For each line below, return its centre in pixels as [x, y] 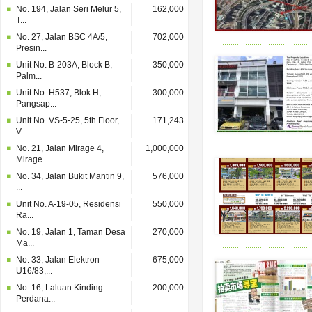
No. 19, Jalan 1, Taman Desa [71, 232]
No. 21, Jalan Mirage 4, [60, 148]
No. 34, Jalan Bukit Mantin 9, [70, 176]
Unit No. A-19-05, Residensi [69, 204]
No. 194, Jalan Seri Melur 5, [69, 9]
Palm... [29, 76]
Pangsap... [36, 104]
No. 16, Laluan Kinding [60, 288]
